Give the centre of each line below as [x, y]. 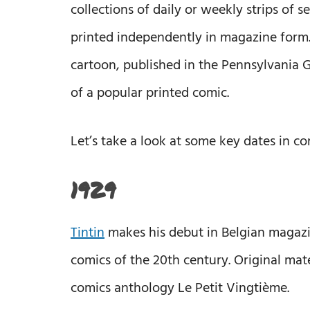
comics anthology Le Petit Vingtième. [180, 288]
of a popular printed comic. [150, 93]
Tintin [88, 233]
